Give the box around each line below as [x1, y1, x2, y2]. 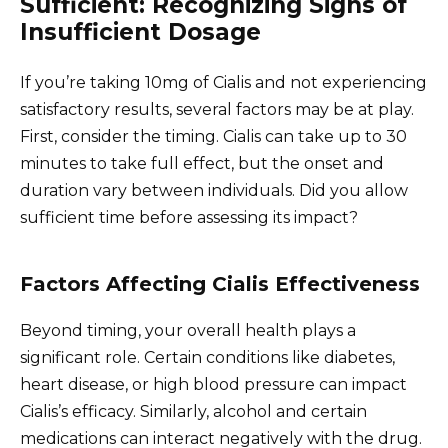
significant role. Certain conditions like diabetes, [20, 347, 395, 367]
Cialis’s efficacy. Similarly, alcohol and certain [20, 401, 367, 421]
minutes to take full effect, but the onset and [20, 153, 384, 173]
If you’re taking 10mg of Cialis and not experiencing [20, 72, 427, 92]
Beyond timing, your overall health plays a [20, 320, 356, 340]
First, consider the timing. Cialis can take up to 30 [20, 126, 407, 146]
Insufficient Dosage [20, 17, 261, 46]
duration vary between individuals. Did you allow [20, 180, 408, 200]
